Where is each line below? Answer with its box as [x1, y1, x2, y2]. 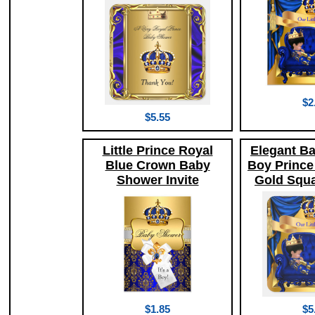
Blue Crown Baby [105, 158, 210, 173]
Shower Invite [116, 173, 199, 188]
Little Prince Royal [102, 143, 213, 158]
